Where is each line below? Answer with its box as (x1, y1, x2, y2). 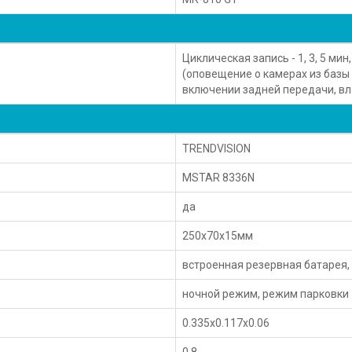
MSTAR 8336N (182, 170, 255, 184)
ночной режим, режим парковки (182, 287, 350, 300)
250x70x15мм (182, 229, 254, 242)
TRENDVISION (182, 141, 251, 155)
